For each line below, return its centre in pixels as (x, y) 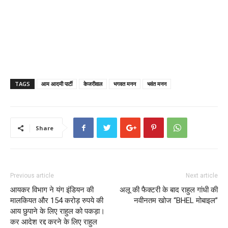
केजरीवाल (93, 84)
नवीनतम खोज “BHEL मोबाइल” (176, 201)
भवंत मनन (157, 84)
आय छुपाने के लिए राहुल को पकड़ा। (58, 211)
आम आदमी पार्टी (57, 84)
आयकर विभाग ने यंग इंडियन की (52, 190)
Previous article (32, 176)
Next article (202, 176)
